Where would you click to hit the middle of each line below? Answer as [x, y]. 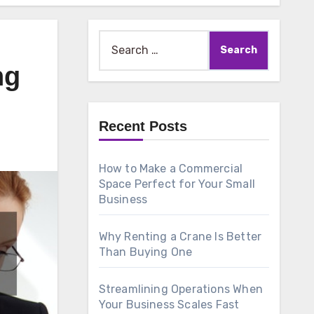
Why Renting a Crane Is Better [180, 237]
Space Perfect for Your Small [177, 184]
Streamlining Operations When [181, 289]
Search [116, 39]
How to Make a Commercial [171, 169]
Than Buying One [145, 252]
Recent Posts [143, 126]
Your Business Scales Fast [169, 305]
